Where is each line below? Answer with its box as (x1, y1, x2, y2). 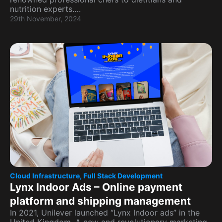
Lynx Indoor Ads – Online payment (10, 181, 182, 193)
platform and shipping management (10, 195, 191, 207)
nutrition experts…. (10, 4, 81, 14)
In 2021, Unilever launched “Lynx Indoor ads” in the (10, 208, 200, 218)
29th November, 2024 (10, 14, 81, 23)
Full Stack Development (83, 171, 163, 180)
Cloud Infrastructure (10, 171, 80, 180)
